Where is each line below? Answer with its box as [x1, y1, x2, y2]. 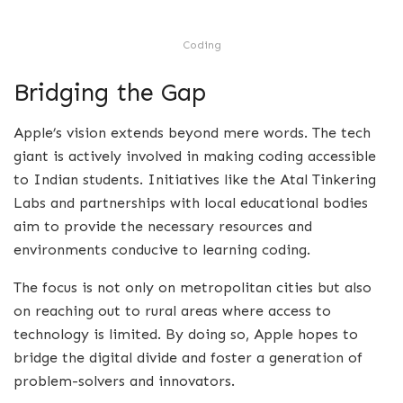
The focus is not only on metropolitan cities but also [13, 278, 372, 296]
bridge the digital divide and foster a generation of [13, 348, 363, 366]
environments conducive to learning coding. [13, 240, 310, 258]
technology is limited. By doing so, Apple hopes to [13, 325, 358, 343]
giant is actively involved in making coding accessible [13, 147, 376, 165]
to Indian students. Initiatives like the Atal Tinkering [13, 170, 376, 188]
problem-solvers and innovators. [13, 372, 235, 390]
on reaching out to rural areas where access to [13, 301, 331, 319]
